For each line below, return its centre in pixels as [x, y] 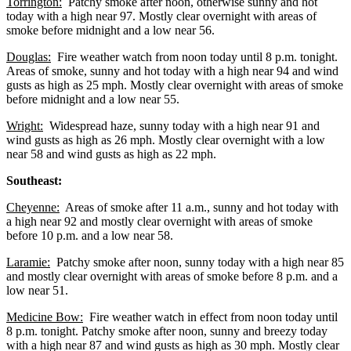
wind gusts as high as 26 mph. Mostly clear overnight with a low [166, 139]
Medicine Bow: [45, 317]
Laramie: [28, 262]
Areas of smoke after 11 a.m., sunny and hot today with [199, 207]
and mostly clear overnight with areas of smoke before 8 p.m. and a [172, 276]
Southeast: [34, 180]
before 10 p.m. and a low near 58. [91, 235]
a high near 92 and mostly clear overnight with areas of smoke [159, 221]
